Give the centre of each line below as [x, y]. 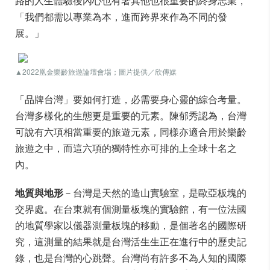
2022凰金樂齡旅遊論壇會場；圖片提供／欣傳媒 [99, 71]
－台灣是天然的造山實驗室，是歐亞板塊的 [155, 193]
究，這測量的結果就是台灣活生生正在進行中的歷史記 [131, 241]
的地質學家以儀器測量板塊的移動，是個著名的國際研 [131, 225]
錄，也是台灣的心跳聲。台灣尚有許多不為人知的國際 [131, 258]
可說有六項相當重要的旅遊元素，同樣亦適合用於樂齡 [131, 132]
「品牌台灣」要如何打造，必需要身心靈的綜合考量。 [131, 99]
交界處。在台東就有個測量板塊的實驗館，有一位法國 [131, 209]
